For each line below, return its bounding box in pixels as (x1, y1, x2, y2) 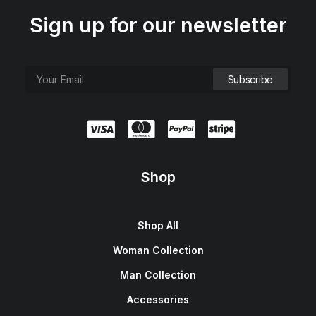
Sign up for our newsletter (29, 13, 287, 37)
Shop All (138, 219, 178, 231)
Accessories (127, 293, 189, 305)
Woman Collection (112, 244, 204, 256)
